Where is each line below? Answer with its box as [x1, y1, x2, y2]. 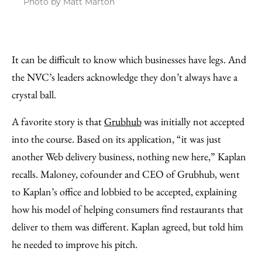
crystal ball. [12, 87, 56, 101]
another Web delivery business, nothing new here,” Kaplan [12, 149, 246, 163]
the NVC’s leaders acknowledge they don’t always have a [12, 70, 237, 84]
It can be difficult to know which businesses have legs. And [12, 52, 246, 66]
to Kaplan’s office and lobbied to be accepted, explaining [12, 184, 237, 198]
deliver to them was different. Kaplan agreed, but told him [12, 219, 243, 233]
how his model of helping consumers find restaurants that [12, 202, 243, 216]
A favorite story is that [12, 114, 104, 128]
